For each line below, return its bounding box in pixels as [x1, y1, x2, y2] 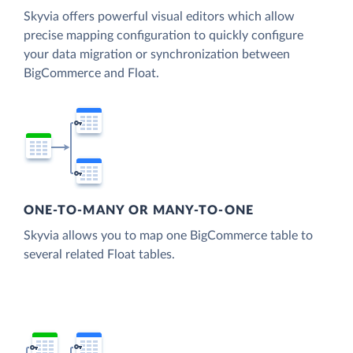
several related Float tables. [24, 248, 175, 262]
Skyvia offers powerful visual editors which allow [24, 9, 295, 23]
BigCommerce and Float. [24, 66, 159, 80]
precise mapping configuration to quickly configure [24, 28, 303, 42]
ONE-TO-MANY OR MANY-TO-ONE [24, 204, 254, 217]
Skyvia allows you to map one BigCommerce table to [24, 229, 313, 243]
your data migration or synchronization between [24, 47, 290, 61]
